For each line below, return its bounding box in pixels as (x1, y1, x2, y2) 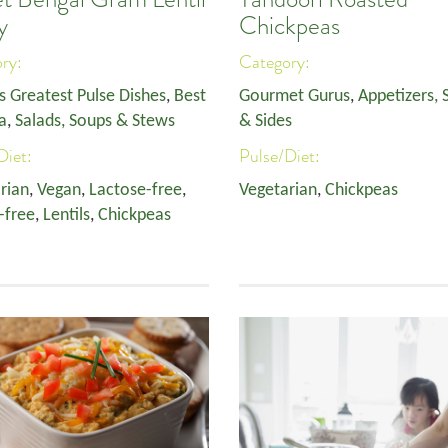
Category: (239, 50, 314, 74)
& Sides (239, 112, 292, 131)
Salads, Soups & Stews (15, 112, 175, 131)
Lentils (43, 206, 90, 225)
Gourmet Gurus (239, 87, 350, 106)
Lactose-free (89, 181, 182, 200)
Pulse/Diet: (239, 144, 324, 168)
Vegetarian (239, 181, 317, 200)
